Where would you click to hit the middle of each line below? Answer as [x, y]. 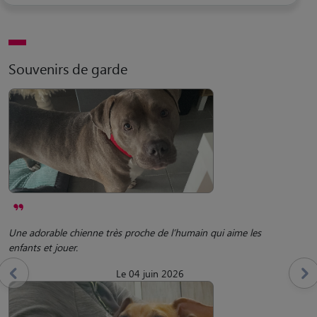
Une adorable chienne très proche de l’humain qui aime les [135, 232]
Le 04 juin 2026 [150, 273]
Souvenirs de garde [68, 69]
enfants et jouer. [43, 247]
